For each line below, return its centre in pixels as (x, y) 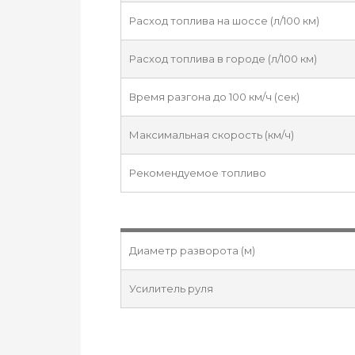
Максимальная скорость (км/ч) (212, 135)
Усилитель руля (171, 288)
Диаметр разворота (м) (192, 250)
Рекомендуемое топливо (198, 173)
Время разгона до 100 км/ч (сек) (214, 97)
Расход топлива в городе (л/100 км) (223, 59)
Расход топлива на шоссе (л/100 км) (224, 21)
